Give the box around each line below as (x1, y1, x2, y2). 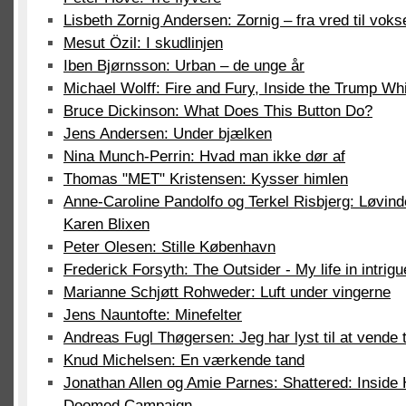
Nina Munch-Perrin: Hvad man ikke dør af (63, 148, 345, 165)
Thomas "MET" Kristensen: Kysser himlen (63, 170, 348, 188)
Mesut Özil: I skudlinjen (63, 34, 223, 52)
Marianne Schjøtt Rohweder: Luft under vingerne (63, 284, 391, 301)
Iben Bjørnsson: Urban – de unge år (63, 57, 304, 74)
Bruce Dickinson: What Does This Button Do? (63, 102, 372, 120)
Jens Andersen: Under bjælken (63, 125, 272, 142)
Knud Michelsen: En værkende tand (63, 352, 304, 369)
